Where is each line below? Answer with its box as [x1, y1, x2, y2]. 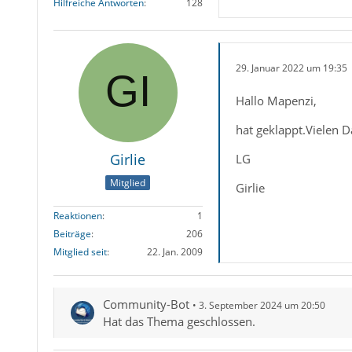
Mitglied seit [53, 245, 107, 259]
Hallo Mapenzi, [235, 93, 317, 108]
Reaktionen [53, 209, 102, 223]
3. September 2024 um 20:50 [198, 299, 325, 313]
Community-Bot [102, 296, 189, 313]
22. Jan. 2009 [146, 245, 203, 259]
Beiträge [53, 227, 91, 241]
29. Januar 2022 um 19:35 [235, 60, 347, 75]
